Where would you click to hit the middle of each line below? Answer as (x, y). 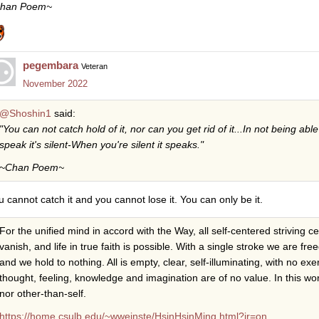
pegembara (51, 66)
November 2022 (55, 84)
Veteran (94, 67)
